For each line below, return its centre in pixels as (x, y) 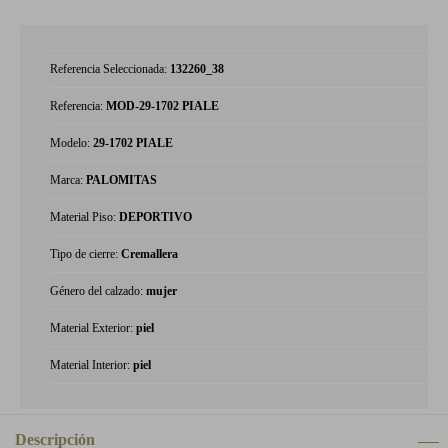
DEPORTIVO (155, 217)
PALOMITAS (121, 180)
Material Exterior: (93, 328)
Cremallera (149, 254)
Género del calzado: (98, 291)
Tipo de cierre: (85, 254)
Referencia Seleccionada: (110, 69)
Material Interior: (91, 365)
